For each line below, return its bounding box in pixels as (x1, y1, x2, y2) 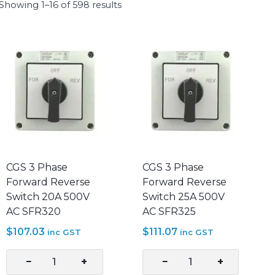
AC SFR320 (6, 205, 61, 217)
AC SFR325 (142, 205, 196, 217)
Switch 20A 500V (6, 190, 90, 203)
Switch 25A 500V (142, 190, 225, 203)
